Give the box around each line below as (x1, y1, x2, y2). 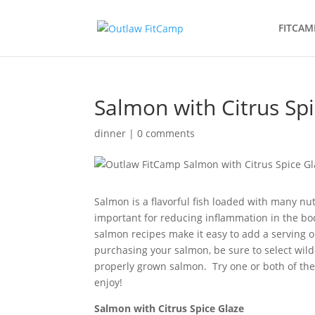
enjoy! (94, 276, 123, 289)
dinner (94, 127, 127, 140)
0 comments (137, 127, 195, 140)
